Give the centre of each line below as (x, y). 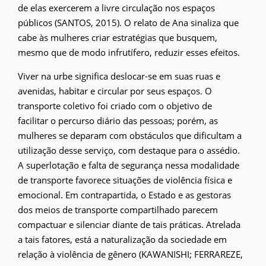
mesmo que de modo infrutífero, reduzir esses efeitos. (129, 52)
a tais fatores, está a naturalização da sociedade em (122, 239)
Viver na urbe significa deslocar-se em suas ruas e (119, 76)
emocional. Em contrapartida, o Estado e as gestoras (124, 195)
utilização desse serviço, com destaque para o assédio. (129, 150)
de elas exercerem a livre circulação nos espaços (116, 8)
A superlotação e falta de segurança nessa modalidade (129, 165)
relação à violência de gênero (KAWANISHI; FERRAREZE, (130, 254)
